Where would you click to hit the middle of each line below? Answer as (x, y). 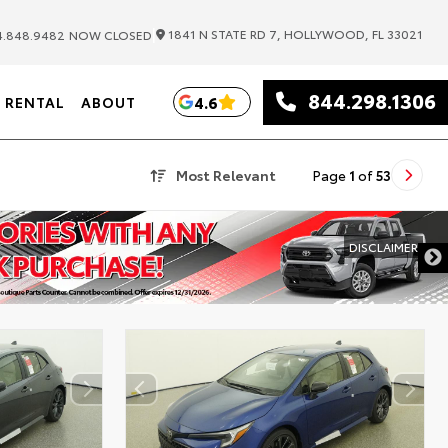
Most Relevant (225, 175)
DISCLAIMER (383, 246)
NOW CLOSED (110, 34)
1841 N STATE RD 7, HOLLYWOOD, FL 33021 (294, 33)
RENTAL (34, 102)
